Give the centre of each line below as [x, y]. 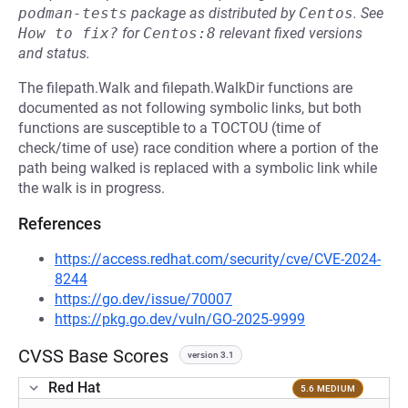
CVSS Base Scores [93, 356]
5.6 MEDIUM [327, 388]
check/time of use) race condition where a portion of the [198, 148]
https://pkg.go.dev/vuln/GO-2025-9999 [180, 319]
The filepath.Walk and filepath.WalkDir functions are [185, 88]
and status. [54, 53]
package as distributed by [213, 13]
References [60, 224]
